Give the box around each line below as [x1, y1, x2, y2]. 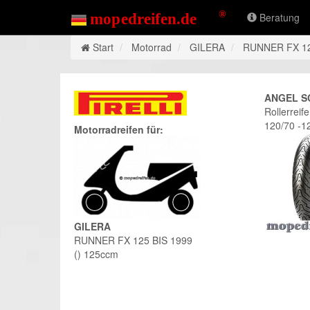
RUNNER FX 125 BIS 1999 [74, 233, 192, 248]
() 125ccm [74, 247, 118, 262]
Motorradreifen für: [74, 122, 163, 137]
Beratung [256, 10, 300, 24]
